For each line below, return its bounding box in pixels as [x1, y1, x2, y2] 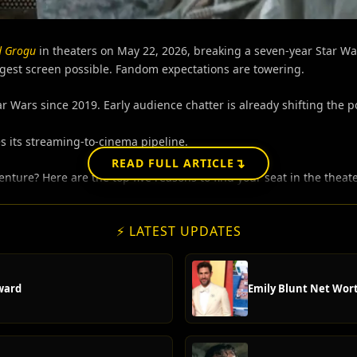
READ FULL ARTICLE [112, 155, 234, 171]
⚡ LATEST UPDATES [116, 222, 241, 241]
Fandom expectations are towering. [112, 61, 304, 76]
